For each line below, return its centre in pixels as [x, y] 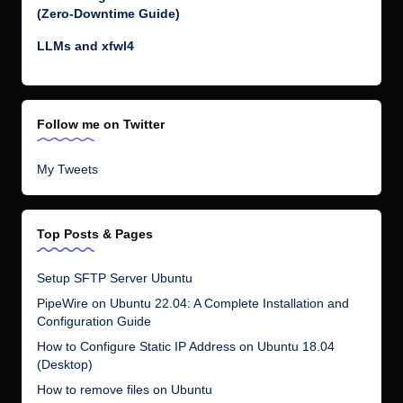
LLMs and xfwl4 [85, 46]
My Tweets [67, 170]
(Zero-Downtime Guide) [108, 13]
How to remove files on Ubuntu [125, 390]
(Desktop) [65, 364]
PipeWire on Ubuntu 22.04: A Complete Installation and [193, 303]
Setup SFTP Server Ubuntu [115, 278]
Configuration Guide [94, 321]
